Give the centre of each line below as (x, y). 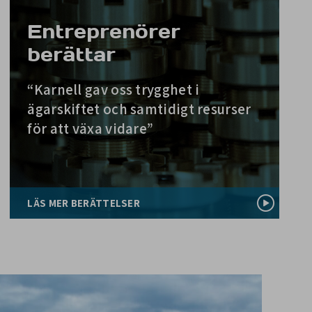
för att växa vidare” (91, 128)
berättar (72, 54)
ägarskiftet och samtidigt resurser (139, 109)
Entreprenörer (104, 31)
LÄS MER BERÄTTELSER (84, 203)
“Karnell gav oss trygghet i (114, 89)
